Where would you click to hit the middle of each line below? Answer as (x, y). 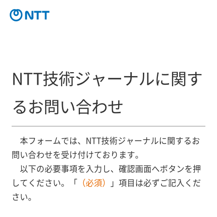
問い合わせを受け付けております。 (77, 154)
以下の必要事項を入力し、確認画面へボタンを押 (110, 168)
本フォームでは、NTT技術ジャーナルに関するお (110, 140)
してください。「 (44, 182)
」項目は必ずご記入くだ (155, 182)
